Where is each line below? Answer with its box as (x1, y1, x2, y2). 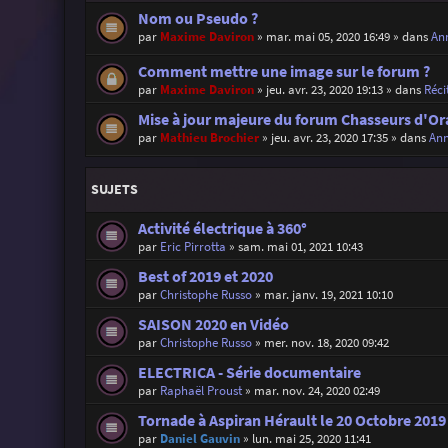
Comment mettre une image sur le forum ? (137, 61, 430, 81)
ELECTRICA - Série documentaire (137, 363, 361, 383)
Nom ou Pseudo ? (137, 8, 258, 28)
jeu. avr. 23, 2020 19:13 (265, 80, 383, 98)
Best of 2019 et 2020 (137, 267, 273, 287)
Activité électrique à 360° (137, 219, 307, 239)
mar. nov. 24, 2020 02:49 (253, 382, 380, 400)
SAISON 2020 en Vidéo (137, 315, 289, 335)
